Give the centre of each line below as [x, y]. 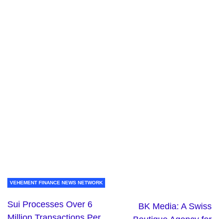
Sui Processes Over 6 [50, 204]
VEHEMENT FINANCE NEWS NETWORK [56, 182]
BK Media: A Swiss [175, 206]
